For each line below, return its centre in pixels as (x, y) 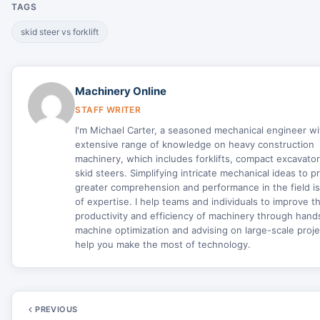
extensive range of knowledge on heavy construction (195, 144)
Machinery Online (121, 91)
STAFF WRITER (108, 109)
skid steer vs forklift (60, 31)
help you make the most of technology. (163, 244)
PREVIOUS (56, 310)
